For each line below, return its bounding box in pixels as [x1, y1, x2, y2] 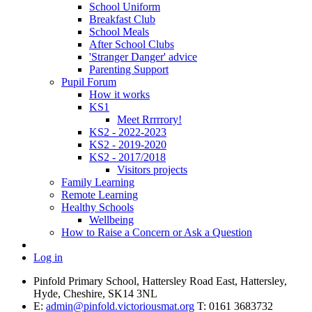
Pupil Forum [61, 75, 116, 88]
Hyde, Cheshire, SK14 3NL [33, 287, 157, 299]
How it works [89, 88, 150, 100]
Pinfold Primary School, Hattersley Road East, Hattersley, [33, 274, 287, 287]
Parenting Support [89, 63, 169, 75]
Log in [33, 251, 63, 263]
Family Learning [61, 175, 134, 188]
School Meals [89, 25, 149, 38]
